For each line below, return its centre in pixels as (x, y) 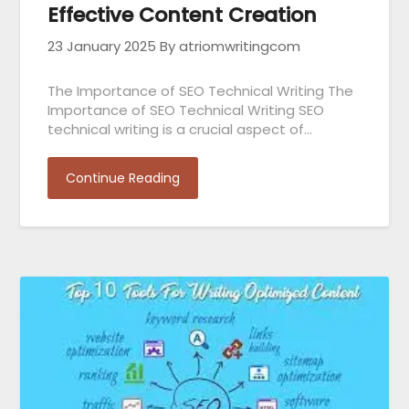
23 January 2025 (102, 46)
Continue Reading (123, 178)
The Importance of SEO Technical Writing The (201, 90)
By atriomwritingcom (231, 46)
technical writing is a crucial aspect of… (180, 129)
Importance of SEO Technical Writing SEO (186, 110)
